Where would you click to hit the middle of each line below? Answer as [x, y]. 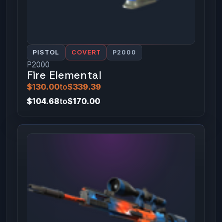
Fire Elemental [64, 75]
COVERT [86, 53]
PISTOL [46, 53]
